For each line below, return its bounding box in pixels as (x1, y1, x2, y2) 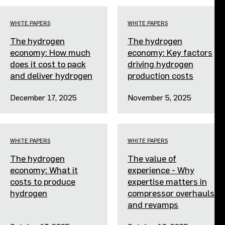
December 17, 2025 (10, 91, 77, 103)
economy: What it (10, 163, 78, 176)
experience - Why (128, 163, 194, 176)
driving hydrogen (128, 57, 193, 70)
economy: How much (10, 46, 90, 58)
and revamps (128, 198, 178, 210)
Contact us (24, 40, 63, 52)
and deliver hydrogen (10, 69, 92, 81)
